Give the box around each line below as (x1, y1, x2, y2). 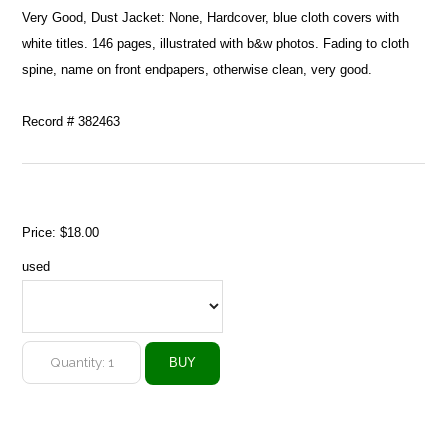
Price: (22, 224, 61, 240)
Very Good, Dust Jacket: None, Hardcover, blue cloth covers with (22, 9, 400, 25)
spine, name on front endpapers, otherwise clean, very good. (22, 61, 373, 77)
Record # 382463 (22, 113, 121, 129)
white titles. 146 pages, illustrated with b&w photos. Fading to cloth (22, 35, 410, 51)
